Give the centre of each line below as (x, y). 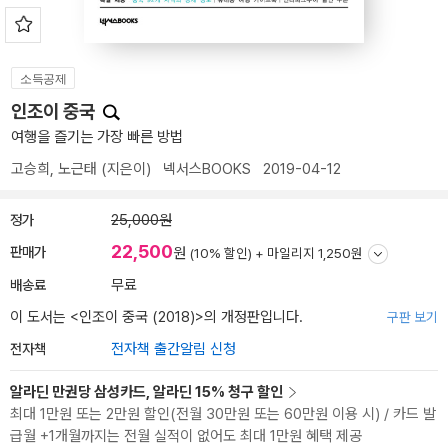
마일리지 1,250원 (315, 253)
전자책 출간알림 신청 (173, 349)
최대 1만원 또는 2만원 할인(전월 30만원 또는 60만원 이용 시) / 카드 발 (223, 414)
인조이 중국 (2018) (137, 317)
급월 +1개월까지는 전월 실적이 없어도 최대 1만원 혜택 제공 (186, 436)
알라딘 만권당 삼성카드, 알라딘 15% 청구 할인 (146, 392)
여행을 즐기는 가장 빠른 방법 (97, 137)
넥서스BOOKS (207, 169)
